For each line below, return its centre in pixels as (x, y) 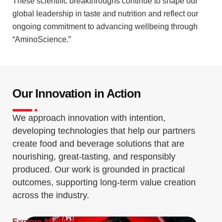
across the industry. (51, 195)
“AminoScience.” (42, 39)
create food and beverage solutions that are (98, 143)
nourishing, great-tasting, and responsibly (94, 156)
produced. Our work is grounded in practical (99, 169)
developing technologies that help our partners (104, 131)
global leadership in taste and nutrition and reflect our (105, 13)
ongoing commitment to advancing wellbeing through (105, 26)
